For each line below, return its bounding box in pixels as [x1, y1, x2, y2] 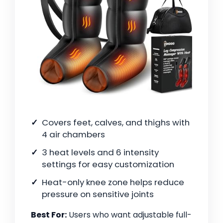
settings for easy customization [42, 158, 174, 171]
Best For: [31, 209, 67, 221]
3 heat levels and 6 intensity [42, 146, 159, 159]
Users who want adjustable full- [67, 209, 192, 221]
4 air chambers [42, 128, 105, 141]
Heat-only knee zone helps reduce [42, 176, 184, 189]
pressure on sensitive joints [42, 188, 154, 201]
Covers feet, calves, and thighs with [42, 116, 190, 129]
